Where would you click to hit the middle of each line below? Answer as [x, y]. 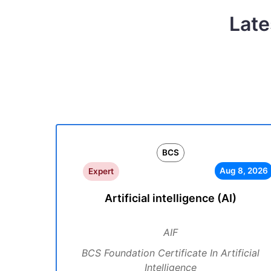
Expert [101, 171]
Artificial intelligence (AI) [171, 198]
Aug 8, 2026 [243, 171]
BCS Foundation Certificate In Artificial [171, 253]
